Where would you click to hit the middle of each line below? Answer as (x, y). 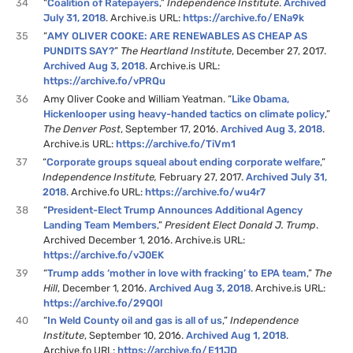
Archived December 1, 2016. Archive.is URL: (145, 240)
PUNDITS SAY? (79, 51)
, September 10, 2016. (136, 336)
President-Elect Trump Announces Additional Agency (175, 210)
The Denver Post (82, 129)
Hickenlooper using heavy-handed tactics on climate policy (184, 114)
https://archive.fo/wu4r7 (206, 191)
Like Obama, (261, 99)
